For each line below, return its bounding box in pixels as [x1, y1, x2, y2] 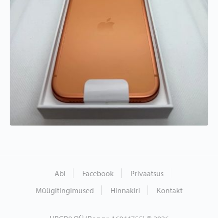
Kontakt [157, 185, 182, 196]
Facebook [82, 168, 114, 179]
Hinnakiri [110, 185, 140, 196]
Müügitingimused [36, 185, 94, 196]
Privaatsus [130, 168, 163, 179]
